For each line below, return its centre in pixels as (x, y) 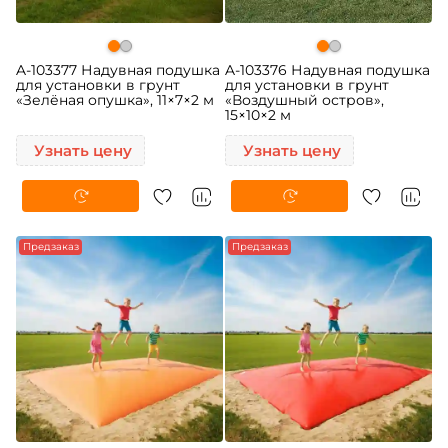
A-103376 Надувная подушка (328, 70)
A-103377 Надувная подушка (118, 70)
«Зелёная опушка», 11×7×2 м (115, 100)
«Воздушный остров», (305, 100)
